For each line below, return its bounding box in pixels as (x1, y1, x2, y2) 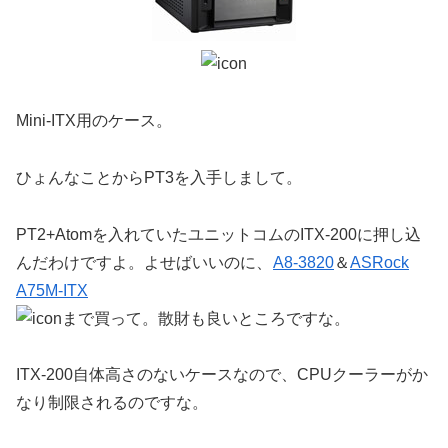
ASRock (350, 253, 409, 271)
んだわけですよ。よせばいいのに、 (16, 253, 272, 271)
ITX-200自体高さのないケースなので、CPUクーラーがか (16, 366, 428, 384)
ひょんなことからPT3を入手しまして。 (16, 168, 302, 186)
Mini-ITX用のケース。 (16, 111, 172, 129)
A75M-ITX (16, 281, 88, 299)
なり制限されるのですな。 (16, 394, 208, 412)
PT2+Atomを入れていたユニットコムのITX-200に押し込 (16, 225, 421, 243)
